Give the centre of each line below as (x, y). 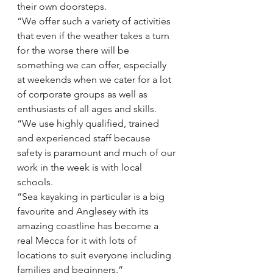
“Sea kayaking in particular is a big (92, 196)
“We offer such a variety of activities (95, 21)
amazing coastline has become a (89, 225)
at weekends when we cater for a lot (95, 79)
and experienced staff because (85, 138)
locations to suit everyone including (95, 255)
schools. (35, 182)
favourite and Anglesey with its (84, 211)
